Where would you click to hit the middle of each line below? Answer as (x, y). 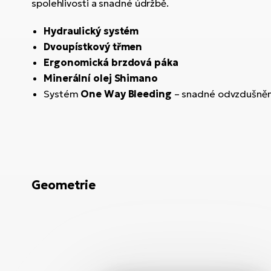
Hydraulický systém (91, 31)
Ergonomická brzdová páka (111, 63)
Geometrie (64, 185)
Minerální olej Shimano (101, 78)
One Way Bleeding (126, 94)
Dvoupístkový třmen (93, 47)
